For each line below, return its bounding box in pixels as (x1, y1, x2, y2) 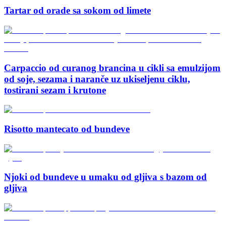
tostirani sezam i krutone (4, 84, 106, 95)
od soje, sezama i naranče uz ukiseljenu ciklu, (4, 73, 190, 84)
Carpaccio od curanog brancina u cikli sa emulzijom (4, 62, 220, 73)
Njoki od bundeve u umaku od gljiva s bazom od (4, 172, 207, 183)
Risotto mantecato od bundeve (4, 123, 130, 134)
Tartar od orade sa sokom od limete (4, 5, 151, 16)
